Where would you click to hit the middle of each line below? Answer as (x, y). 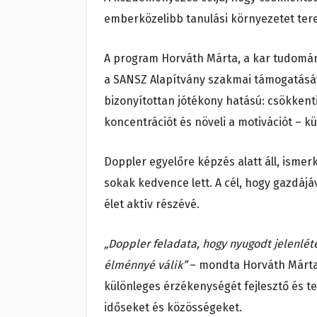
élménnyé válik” (147, 265)
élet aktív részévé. (152, 204)
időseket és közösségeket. (173, 308)
